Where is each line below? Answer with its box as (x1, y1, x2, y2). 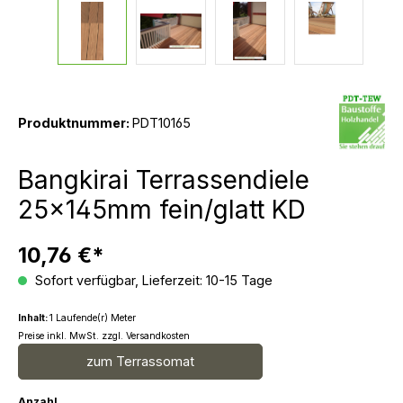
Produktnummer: (18, 114, 132, 130)
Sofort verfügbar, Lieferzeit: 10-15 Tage (31, 273, 273, 288)
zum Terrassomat (86, 354, 194, 369)
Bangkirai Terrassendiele (18, 165, 309, 195)
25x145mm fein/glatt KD (18, 194, 306, 225)
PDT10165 (132, 114, 191, 130)
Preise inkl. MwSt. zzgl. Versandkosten (18, 330, 190, 342)
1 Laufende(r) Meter (49, 312, 136, 324)
